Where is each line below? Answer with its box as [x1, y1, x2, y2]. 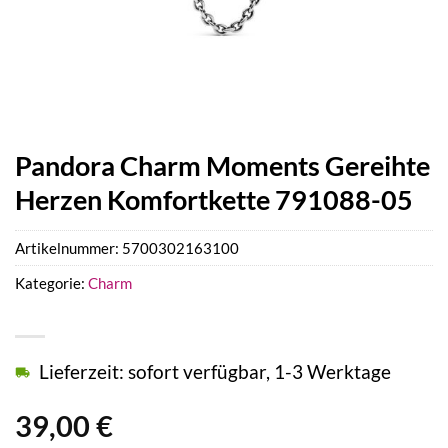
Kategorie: [15, 274, 88, 293]
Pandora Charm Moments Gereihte [15, 149, 430, 182]
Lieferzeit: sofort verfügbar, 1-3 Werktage [39, 360, 391, 384]
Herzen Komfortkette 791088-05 [15, 183, 413, 216]
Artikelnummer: [15, 239, 122, 258]
